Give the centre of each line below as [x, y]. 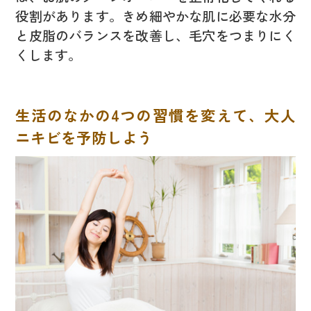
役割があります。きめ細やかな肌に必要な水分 [155, 16]
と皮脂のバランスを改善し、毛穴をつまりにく [155, 35]
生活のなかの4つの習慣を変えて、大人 [155, 115]
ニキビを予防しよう [84, 137]
